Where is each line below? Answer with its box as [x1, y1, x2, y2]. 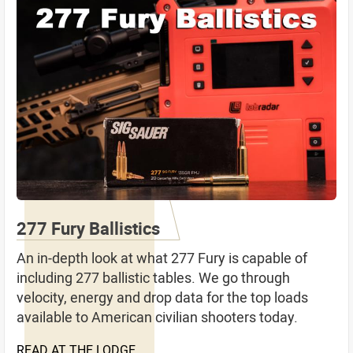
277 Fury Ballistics [17, 216, 160, 240]
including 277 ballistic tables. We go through [17, 267, 290, 287]
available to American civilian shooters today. [17, 307, 298, 326]
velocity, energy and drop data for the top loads [17, 287, 308, 307]
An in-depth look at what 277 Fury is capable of [17, 247, 307, 267]
